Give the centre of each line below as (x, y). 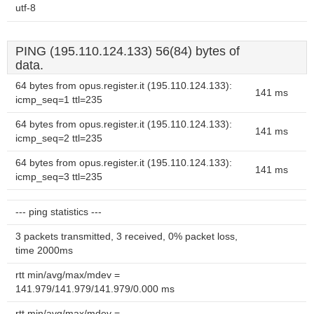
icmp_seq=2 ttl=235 (59, 138)
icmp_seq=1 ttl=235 (59, 100)
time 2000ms (44, 251)
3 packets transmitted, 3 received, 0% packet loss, (127, 237)
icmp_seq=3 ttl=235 (59, 177)
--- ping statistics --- (59, 212)
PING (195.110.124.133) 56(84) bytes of (128, 51)
